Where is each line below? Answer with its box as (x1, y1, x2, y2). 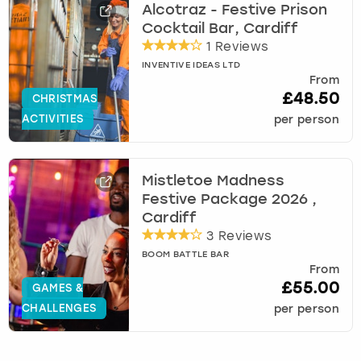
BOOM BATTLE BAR (142, 250, 229, 259)
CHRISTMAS (31, 93, 98, 105)
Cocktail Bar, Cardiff (142, 21, 299, 36)
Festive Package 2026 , (142, 192, 317, 207)
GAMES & (31, 283, 84, 294)
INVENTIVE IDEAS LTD (142, 60, 241, 70)
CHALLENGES (22, 303, 97, 314)
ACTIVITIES (22, 114, 84, 125)
